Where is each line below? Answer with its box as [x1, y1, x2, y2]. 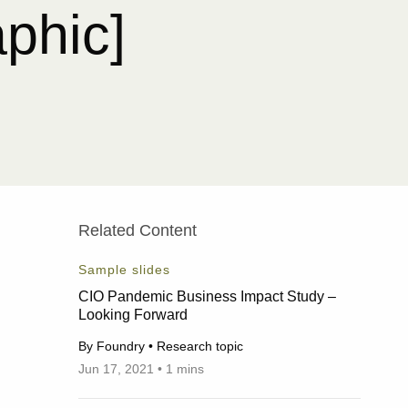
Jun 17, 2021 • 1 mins [77, 362, 204, 376]
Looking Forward [77, 306, 188, 322]
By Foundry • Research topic [77, 339, 243, 353]
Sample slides [77, 263, 170, 277]
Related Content [77, 221, 197, 240]
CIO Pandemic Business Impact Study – [77, 288, 336, 304]
